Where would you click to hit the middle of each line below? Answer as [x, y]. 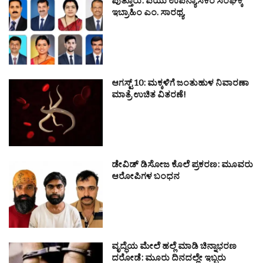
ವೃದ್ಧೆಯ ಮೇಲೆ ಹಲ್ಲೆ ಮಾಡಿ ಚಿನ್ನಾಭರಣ [174, 248]
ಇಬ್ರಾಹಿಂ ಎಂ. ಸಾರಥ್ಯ [148, 15]
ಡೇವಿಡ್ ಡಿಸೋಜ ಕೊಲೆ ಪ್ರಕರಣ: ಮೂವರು [182, 166]
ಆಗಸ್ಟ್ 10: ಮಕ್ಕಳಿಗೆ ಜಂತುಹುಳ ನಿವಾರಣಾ [180, 85]
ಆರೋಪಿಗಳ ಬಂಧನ [146, 178]
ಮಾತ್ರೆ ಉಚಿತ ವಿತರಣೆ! [149, 96]
